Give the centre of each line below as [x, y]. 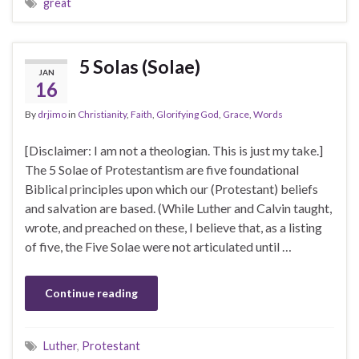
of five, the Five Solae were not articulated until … [158, 246]
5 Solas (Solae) [140, 66]
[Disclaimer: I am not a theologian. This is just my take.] [174, 150]
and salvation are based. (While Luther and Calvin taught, [178, 208]
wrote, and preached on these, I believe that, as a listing [173, 227]
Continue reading [91, 292]
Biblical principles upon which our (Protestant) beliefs [171, 188]
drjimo [52, 114]
